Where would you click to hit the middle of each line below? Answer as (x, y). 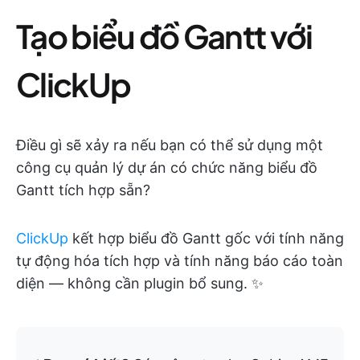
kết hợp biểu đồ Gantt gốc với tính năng (206, 238)
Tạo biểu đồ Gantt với (164, 35)
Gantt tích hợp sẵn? (83, 190)
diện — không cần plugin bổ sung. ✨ (140, 283)
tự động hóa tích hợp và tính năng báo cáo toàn (180, 260)
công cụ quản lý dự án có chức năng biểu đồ (167, 167)
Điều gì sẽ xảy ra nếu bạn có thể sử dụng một (170, 145)
